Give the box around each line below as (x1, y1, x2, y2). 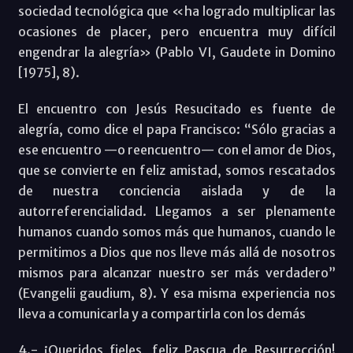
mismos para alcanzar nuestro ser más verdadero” (17, 264, 336, 281)
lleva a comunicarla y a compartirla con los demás (17, 305, 306, 321)
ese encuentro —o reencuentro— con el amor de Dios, (17, 141, 336, 158)
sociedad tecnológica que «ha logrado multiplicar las (17, 2, 336, 19)
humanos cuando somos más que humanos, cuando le (17, 223, 336, 240)
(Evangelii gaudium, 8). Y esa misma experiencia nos (17, 284, 336, 301)
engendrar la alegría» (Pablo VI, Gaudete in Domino (17, 43, 336, 60)
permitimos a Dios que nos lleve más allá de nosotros (17, 243, 336, 260)
